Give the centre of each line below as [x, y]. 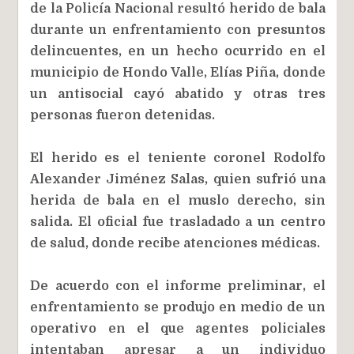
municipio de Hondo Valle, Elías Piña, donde [178, 72]
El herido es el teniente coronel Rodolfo [178, 158]
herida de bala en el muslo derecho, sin [178, 200]
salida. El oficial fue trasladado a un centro [178, 222]
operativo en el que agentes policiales [178, 328]
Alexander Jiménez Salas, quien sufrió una [178, 179]
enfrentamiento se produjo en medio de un [178, 307]
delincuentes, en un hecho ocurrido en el [178, 51]
